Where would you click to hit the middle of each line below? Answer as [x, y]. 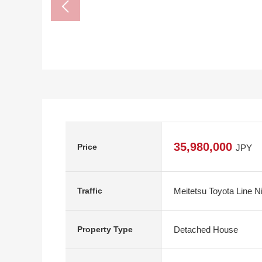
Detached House [206, 229]
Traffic [90, 191]
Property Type [105, 229]
